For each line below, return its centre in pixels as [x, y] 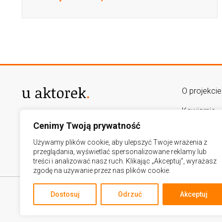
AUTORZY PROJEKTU [62, 120]
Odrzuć [130, 194]
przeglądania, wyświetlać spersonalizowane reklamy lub [120, 152]
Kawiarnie [198, 111]
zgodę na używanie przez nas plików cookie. [102, 170]
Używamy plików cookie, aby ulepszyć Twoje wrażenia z [120, 142]
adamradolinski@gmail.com [70, 142]
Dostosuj [65, 194]
